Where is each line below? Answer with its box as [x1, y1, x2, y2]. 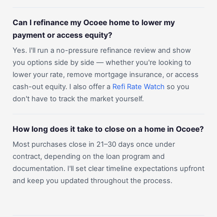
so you [165, 82, 189, 91]
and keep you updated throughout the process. [13, 176, 172, 185]
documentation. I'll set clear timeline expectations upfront [13, 164, 204, 173]
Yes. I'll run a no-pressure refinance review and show [13, 46, 191, 55]
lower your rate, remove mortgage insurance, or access [13, 70, 199, 79]
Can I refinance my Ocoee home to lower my [13, 18, 175, 27]
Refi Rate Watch [112, 82, 165, 91]
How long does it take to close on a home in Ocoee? [13, 124, 204, 134]
